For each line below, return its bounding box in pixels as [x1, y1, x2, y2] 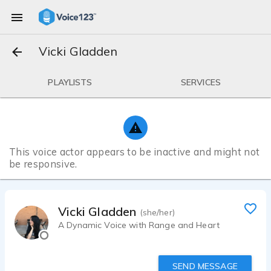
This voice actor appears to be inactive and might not [9, 146, 260, 158]
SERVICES [180, 77, 221, 88]
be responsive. [9, 158, 77, 170]
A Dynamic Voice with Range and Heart [58, 220, 220, 230]
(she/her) [139, 207, 175, 218]
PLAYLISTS [48, 77, 93, 88]
